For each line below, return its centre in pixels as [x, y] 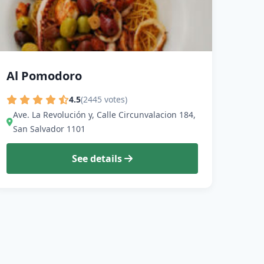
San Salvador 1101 [49, 129]
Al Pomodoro [44, 75]
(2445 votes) [104, 100]
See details [98, 159]
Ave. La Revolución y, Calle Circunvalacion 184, [104, 115]
